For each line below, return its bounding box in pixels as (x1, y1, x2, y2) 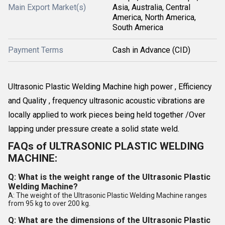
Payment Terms (8, 45, 63, 55)
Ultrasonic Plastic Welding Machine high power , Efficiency (8, 81, 212, 91)
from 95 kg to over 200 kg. (8, 199, 90, 207)
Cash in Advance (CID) (113, 45, 190, 55)
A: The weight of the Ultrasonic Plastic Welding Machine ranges (8, 191, 207, 199)
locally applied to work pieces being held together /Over (8, 109, 205, 120)
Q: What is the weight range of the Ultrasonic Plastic (8, 172, 210, 182)
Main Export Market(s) (8, 2, 86, 12)
